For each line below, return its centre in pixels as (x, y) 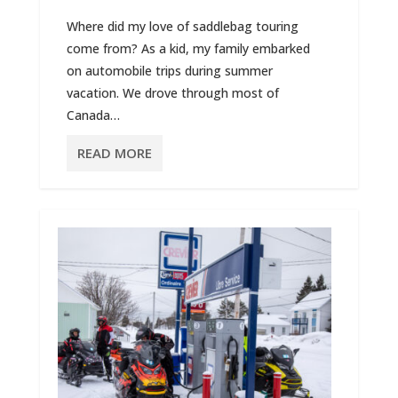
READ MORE (114, 153)
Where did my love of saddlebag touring (182, 26)
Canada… (93, 115)
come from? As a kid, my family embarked (188, 48)
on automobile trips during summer (169, 71)
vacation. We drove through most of (172, 93)
